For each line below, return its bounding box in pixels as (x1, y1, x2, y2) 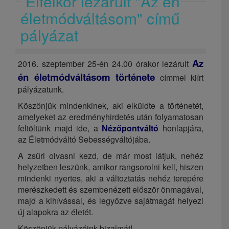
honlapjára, (158, 122, 204, 134)
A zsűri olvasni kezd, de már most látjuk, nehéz (18, 149, 203, 162)
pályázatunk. (18, 83, 64, 95)
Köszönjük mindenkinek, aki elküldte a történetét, (18, 99, 203, 111)
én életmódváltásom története (18, 70, 155, 84)
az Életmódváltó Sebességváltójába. (18, 133, 150, 145)
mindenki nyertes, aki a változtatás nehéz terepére (18, 172, 203, 184)
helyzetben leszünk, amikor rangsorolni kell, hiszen (18, 161, 203, 173)
